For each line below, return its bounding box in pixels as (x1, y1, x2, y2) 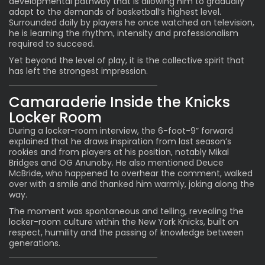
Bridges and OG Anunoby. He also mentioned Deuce (9, 156, 224, 169)
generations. (9, 237, 60, 249)
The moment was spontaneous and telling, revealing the (9, 205, 244, 217)
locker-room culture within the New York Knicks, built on (9, 215, 238, 228)
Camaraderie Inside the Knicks (9, 92, 230, 112)
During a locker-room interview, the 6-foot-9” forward (9, 124, 233, 137)
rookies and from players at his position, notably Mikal (9, 146, 229, 158)
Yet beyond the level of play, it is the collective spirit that (9, 54, 244, 66)
